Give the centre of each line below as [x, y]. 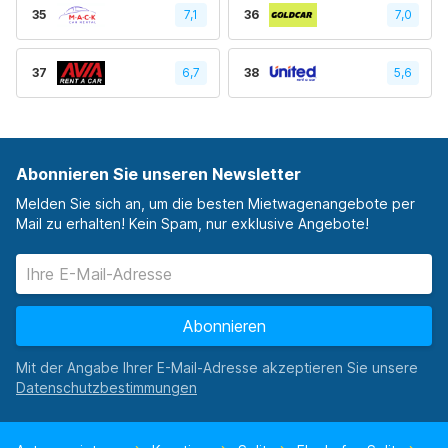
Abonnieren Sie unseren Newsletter [158, 174]
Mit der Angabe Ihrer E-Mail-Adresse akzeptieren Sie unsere [217, 367]
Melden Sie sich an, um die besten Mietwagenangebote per [215, 203]
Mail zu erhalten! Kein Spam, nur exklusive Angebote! [192, 223]
